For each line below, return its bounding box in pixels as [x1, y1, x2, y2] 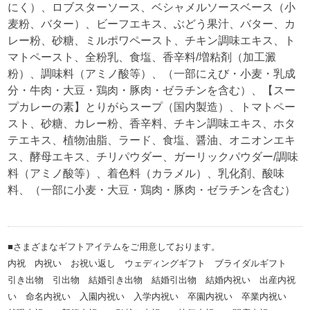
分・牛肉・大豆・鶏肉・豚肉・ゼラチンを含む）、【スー [8, 84, 296, 96]
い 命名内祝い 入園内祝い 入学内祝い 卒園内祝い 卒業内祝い [8, 291, 296, 302]
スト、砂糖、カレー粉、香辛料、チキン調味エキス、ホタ [8, 117, 296, 129]
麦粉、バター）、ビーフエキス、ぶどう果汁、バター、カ [8, 17, 296, 30]
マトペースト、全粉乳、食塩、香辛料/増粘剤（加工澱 [8, 51, 277, 63]
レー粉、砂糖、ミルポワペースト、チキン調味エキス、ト [8, 34, 296, 46]
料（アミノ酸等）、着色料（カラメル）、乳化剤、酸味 [8, 167, 285, 179]
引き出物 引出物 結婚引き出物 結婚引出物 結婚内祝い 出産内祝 [8, 274, 296, 285]
